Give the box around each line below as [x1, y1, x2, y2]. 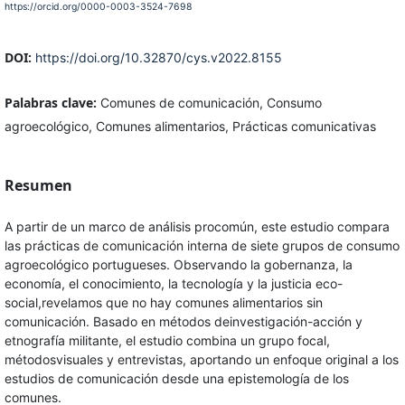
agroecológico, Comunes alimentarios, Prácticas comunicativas [4, 118, 376, 134]
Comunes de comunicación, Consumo [99, 94, 322, 110]
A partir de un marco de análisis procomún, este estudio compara [4, 218, 390, 234]
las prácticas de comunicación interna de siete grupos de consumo [4, 237, 400, 253]
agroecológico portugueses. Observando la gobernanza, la [4, 256, 353, 272]
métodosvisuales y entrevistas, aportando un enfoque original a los [4, 351, 399, 367]
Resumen [4, 174, 72, 195]
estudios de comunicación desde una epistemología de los [4, 370, 349, 386]
